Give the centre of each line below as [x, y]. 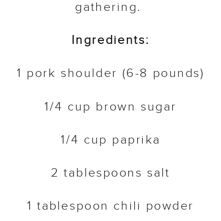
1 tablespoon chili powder [110, 207]
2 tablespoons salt [110, 174]
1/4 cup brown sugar [110, 107]
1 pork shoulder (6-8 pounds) [110, 74]
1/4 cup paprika [110, 141]
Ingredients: [110, 41]
